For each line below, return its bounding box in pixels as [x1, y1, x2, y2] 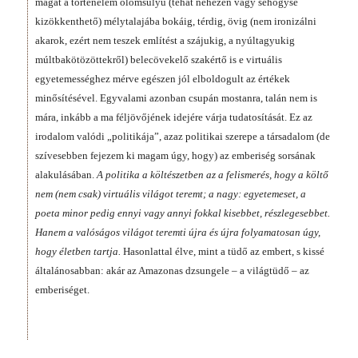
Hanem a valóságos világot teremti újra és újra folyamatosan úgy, [35, 226, 320, 239]
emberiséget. [35, 284, 89, 296]
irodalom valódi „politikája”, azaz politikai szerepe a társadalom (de [35, 130, 330, 143]
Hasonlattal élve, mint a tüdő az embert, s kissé [121, 245, 324, 258]
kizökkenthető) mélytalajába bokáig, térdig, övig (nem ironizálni [35, 15, 316, 28]
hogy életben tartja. [35, 245, 121, 258]
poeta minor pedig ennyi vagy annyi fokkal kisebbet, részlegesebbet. [35, 207, 330, 220]
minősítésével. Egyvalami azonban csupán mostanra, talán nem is [35, 92, 317, 105]
